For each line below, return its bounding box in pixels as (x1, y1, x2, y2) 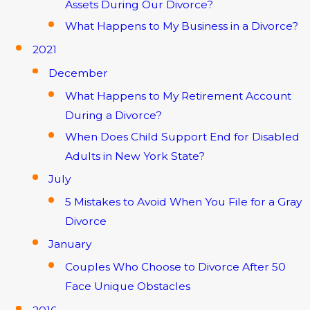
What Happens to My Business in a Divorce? (64, 19, 298, 33)
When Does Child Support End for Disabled (64, 130, 300, 144)
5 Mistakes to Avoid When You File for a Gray (64, 195, 302, 209)
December (48, 66, 109, 80)
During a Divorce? (64, 109, 162, 122)
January (48, 237, 92, 250)
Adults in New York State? (64, 149, 205, 163)
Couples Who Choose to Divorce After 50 (64, 260, 286, 274)
